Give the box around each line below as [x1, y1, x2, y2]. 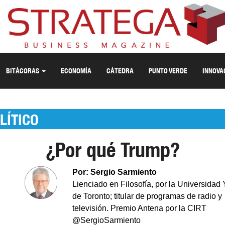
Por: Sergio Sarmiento [72, 168, 157, 176]
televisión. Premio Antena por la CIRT [72, 204, 206, 212]
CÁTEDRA [106, 66, 134, 75]
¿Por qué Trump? [45, 138, 180, 162]
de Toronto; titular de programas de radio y [72, 192, 222, 200]
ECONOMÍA [61, 66, 91, 75]
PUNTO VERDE [149, 66, 187, 75]
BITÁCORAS [6, 66, 41, 75]
